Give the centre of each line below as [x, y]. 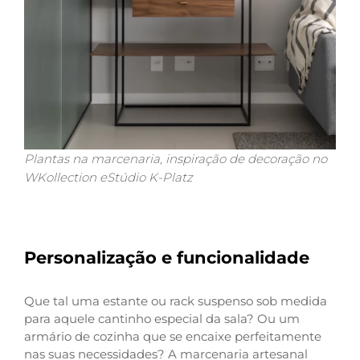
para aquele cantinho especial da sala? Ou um [162, 318]
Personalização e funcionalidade [167, 257]
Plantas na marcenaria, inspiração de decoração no [176, 158]
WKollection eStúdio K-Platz [108, 177]
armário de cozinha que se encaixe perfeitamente [173, 336]
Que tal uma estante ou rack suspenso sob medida [176, 301]
